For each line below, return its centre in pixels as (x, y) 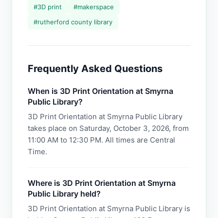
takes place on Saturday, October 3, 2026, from (108, 128)
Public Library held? (64, 194)
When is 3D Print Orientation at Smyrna (100, 91)
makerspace (96, 7)
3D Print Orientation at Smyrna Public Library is (109, 209)
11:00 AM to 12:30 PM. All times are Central (101, 140)
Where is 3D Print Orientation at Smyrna (102, 183)
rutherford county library (75, 22)
